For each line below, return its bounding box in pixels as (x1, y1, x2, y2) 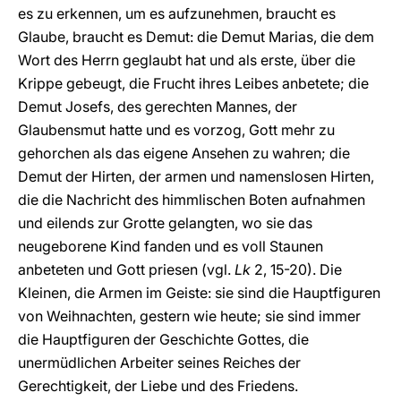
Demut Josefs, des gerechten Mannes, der (18, 98, 297, 115)
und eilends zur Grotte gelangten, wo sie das (18, 214, 312, 232)
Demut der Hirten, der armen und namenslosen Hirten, (18, 167, 374, 185)
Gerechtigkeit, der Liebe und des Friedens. (18, 377, 298, 395)
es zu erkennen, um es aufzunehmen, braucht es (18, 4, 336, 22)
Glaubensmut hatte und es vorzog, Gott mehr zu (18, 121, 335, 139)
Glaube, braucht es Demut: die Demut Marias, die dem (18, 28, 374, 46)
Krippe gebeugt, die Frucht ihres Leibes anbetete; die (18, 74, 369, 92)
